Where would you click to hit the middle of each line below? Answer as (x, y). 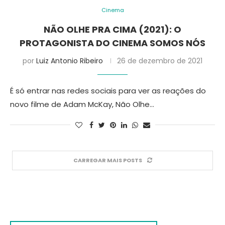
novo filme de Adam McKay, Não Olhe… (82, 104)
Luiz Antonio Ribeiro (70, 61)
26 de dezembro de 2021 (160, 61)
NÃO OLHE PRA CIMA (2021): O (113, 29)
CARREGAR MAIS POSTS (107, 160)
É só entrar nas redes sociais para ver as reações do (108, 91)
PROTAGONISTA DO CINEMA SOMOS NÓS (113, 43)
